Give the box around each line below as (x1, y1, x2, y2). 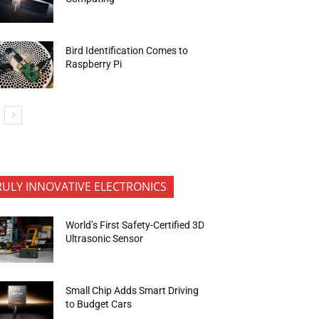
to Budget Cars (66, 298, 132, 310)
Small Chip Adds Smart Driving (66, 284, 199, 296)
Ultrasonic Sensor (66, 233, 146, 245)
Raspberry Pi (66, 58, 122, 70)
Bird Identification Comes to (66, 44, 189, 56)
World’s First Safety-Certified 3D (66, 219, 205, 231)
